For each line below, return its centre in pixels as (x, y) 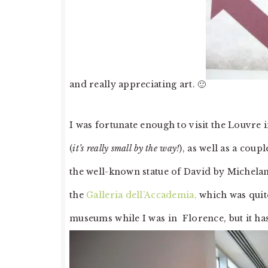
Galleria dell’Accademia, (141, 195)
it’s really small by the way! (126, 149)
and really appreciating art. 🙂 (138, 84)
